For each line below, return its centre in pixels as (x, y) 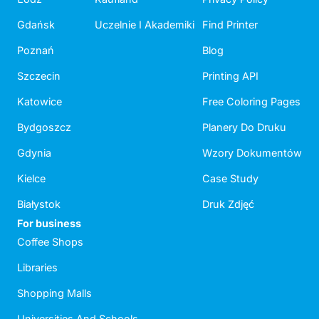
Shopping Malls (54, 293)
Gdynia (34, 153)
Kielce (31, 179)
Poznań (36, 51)
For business (49, 224)
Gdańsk (36, 25)
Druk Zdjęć (228, 204)
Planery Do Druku (244, 127)
